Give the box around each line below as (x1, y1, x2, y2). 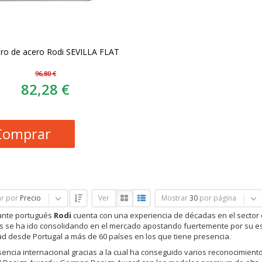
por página (199, 192, 236, 203)
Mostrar (161, 192, 188, 203)
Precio (19, 192, 41, 203)
